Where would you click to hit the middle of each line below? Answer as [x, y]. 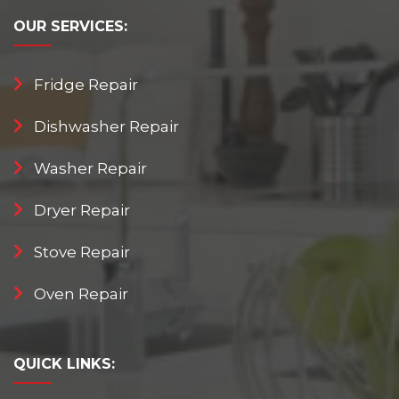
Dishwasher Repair [106, 126]
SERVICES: [89, 26]
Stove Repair [82, 252]
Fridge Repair [86, 84]
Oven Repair [81, 293]
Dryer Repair [82, 210]
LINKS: [91, 363]
